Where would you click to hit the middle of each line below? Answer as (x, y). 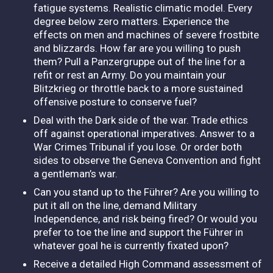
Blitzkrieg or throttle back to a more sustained (138, 88)
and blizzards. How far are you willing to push (137, 48)
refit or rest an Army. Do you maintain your (130, 75)
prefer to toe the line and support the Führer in (138, 232)
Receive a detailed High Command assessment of (148, 264)
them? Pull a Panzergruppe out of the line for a (139, 61)
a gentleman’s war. (77, 173)
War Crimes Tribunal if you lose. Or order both (138, 147)
